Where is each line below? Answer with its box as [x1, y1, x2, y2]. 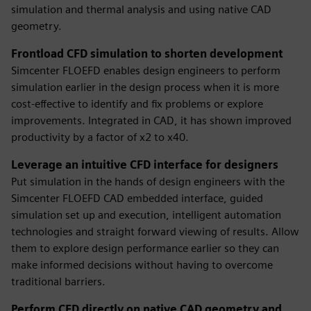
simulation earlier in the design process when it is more [11, 81, 279, 94]
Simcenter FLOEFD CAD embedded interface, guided [11, 192, 263, 205]
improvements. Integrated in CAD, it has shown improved [11, 114, 292, 127]
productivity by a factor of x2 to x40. [11, 131, 189, 144]
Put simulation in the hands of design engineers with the [11, 175, 285, 188]
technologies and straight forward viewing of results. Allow [11, 225, 299, 238]
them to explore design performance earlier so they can [11, 242, 279, 255]
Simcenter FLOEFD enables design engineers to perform [11, 64, 280, 77]
